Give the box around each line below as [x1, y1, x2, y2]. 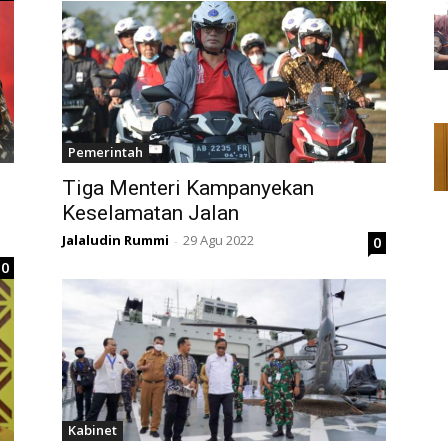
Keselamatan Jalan [62, 201, 239, 226]
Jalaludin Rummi [62, 231, 169, 250]
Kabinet [68, 421, 117, 440]
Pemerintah [68, 143, 143, 162]
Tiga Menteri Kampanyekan [62, 176, 314, 201]
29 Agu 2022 [183, 231, 254, 250]
